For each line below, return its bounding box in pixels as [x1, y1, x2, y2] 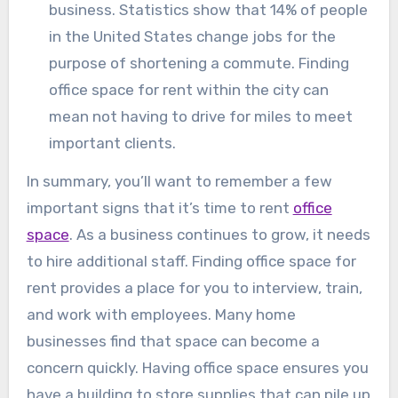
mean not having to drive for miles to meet [49, 107, 354, 126]
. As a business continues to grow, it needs [68, 226, 370, 244]
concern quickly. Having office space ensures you [26, 359, 369, 378]
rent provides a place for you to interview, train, [26, 279, 362, 298]
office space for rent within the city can [49, 81, 330, 99]
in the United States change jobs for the [49, 28, 337, 46]
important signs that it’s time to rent [26, 199, 293, 218]
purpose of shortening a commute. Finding [49, 54, 350, 73]
